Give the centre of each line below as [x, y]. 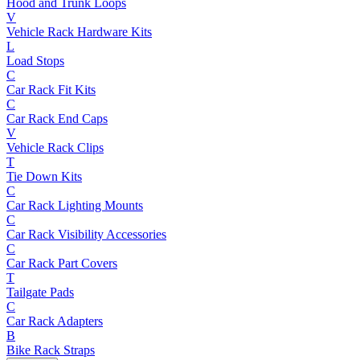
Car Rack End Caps [57, 118]
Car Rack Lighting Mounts [75, 205]
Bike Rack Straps [51, 350]
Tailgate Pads [40, 292]
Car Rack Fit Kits [51, 89]
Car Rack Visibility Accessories [86, 234]
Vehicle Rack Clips [55, 147]
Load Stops [35, 60]
